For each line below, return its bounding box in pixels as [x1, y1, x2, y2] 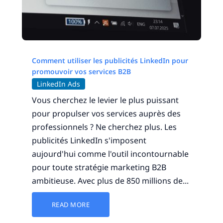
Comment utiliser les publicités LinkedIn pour [31, 55, 188, 65]
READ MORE [51, 200, 90, 209]
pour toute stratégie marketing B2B [31, 161, 166, 173]
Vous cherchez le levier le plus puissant [31, 94, 179, 106]
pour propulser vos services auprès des [31, 108, 181, 119]
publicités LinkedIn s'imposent [31, 134, 146, 146]
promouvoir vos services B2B [31, 66, 131, 76]
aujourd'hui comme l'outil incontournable [31, 148, 189, 159]
